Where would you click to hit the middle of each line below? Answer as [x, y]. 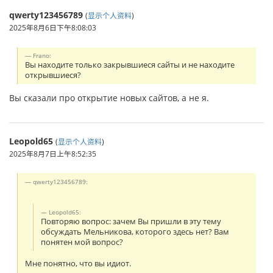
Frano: [42, 55]
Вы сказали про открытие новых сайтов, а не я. [109, 97]
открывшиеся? [53, 75]
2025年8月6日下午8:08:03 [53, 28]
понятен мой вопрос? [82, 242]
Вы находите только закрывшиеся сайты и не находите [130, 65]
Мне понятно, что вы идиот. [78, 264]
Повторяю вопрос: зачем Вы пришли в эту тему [131, 221]
